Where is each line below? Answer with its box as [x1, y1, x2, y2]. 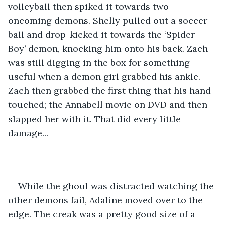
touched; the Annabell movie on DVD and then [8, 98, 210, 110]
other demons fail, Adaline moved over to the [8, 194, 205, 206]
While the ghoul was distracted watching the [18, 180, 216, 192]
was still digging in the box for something [8, 56, 192, 68]
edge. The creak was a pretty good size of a [8, 208, 198, 220]
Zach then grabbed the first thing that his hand [8, 84, 213, 96]
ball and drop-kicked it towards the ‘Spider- [8, 28, 199, 40]
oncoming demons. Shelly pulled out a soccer [8, 14, 210, 26]
